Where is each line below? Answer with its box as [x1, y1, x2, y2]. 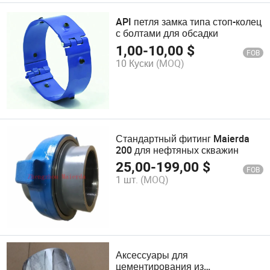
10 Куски [116, 56, 154, 70]
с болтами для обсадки [116, 27, 219, 40]
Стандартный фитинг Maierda [116, 131, 250, 145]
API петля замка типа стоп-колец [116, 15, 262, 29]
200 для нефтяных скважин [116, 143, 239, 157]
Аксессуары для [116, 248, 189, 262]
